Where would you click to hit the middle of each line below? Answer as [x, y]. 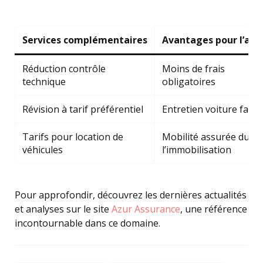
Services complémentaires [85, 40]
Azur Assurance [146, 209]
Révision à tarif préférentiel [83, 109]
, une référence [214, 209]
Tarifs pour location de [73, 137]
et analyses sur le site [63, 209]
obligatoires [189, 82]
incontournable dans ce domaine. [87, 223]
